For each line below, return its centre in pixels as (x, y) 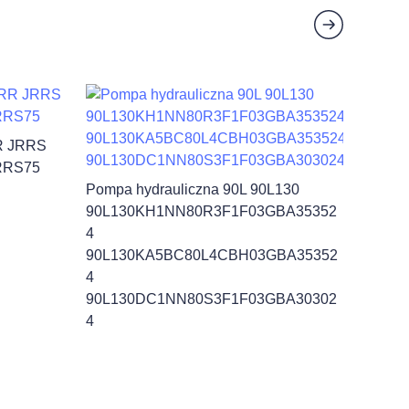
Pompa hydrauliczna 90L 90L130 (193, 189)
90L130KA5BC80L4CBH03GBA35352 (212, 255)
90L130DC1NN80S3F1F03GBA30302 (211, 299)
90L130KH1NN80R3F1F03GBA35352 (211, 211)
